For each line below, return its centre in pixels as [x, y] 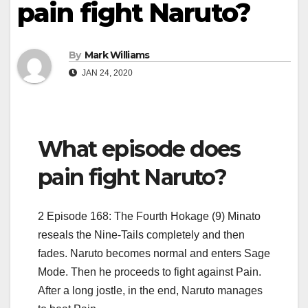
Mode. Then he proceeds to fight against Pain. [150, 272]
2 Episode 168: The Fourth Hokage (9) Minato [149, 216]
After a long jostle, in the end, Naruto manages [150, 290]
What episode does [139, 149]
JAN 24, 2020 [106, 73]
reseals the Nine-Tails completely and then [141, 234]
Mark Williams [117, 55]
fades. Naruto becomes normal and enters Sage [154, 253]
